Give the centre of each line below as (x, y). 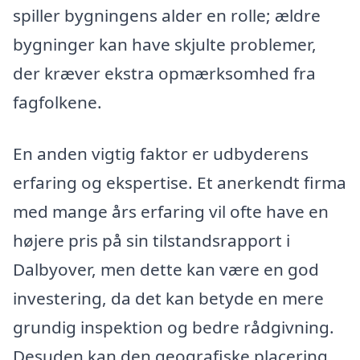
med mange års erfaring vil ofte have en (171, 212)
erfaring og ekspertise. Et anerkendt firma (180, 183)
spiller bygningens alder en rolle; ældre (167, 16)
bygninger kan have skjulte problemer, (165, 45)
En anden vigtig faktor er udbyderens (161, 154)
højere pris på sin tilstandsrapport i (151, 241)
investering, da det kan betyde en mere (168, 299)
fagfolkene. (57, 102)
